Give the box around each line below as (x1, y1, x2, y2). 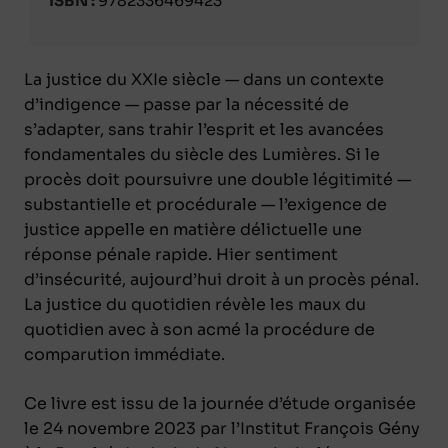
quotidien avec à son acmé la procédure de (24, 318, 375, 340)
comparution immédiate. (24, 343, 225, 365)
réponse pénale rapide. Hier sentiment (24, 243, 338, 265)
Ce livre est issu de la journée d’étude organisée (24, 392, 416, 414)
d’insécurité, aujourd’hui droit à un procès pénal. (24, 268, 419, 290)
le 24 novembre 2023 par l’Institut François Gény (24, 417, 420, 439)
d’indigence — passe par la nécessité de (24, 93, 349, 115)
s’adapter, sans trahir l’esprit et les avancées (24, 118, 384, 140)
